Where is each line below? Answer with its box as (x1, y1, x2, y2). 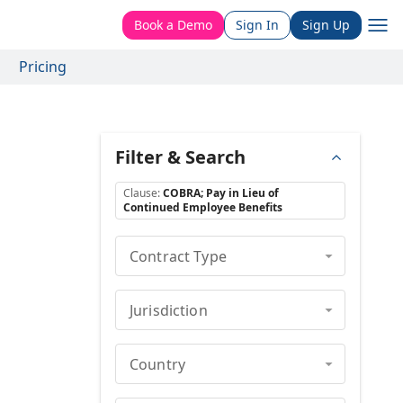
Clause (122, 185, 157, 201)
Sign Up (302, 15, 350, 33)
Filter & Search (114, 145, 246, 169)
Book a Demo (134, 15, 212, 33)
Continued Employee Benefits (122, 200, 282, 215)
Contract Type (129, 246, 227, 266)
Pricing (19, 57, 67, 76)
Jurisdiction (129, 300, 208, 320)
